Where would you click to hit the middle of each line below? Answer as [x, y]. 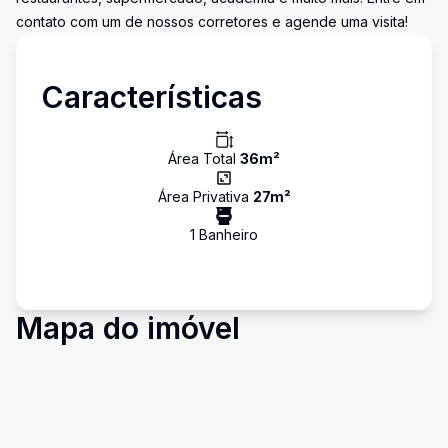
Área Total [204, 158]
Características [151, 97]
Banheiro [226, 234]
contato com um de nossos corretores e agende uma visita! [212, 21]
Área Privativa [205, 196]
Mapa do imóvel [128, 328]
